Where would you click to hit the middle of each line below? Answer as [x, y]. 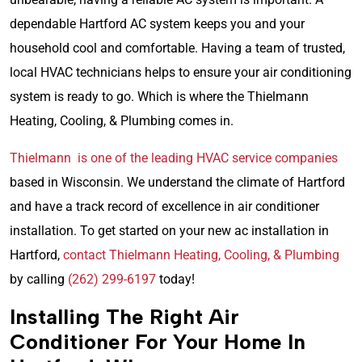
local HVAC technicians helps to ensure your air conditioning [181, 72]
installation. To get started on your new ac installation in [169, 231]
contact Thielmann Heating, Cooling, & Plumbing [201, 255]
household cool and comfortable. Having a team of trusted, [177, 48]
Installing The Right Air [124, 317]
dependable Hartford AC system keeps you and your [157, 24]
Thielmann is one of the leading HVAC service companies [174, 158]
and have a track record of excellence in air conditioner [164, 206]
